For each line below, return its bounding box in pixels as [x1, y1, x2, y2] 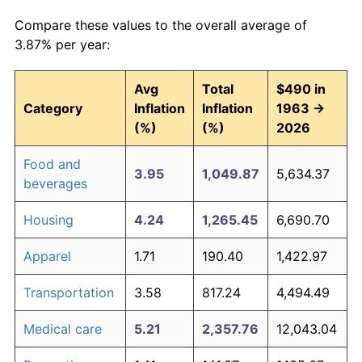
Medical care [23, 321, 102, 338]
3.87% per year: [15, 36, 110, 53]
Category [23, 100, 82, 117]
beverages [23, 175, 87, 192]
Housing [23, 212, 74, 229]
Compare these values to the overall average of [15, 17, 307, 34]
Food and [23, 156, 81, 173]
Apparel [23, 248, 71, 265]
